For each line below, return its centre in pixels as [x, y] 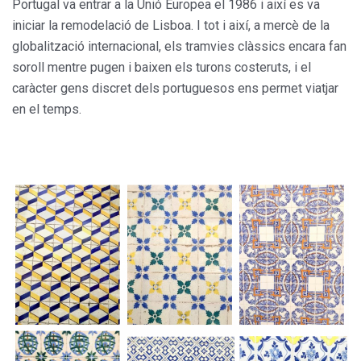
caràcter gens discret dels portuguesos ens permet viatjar [175, 89]
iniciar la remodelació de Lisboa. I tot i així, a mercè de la [171, 26]
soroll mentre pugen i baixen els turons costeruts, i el [162, 68]
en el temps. [47, 110]
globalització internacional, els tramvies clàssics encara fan [179, 47]
